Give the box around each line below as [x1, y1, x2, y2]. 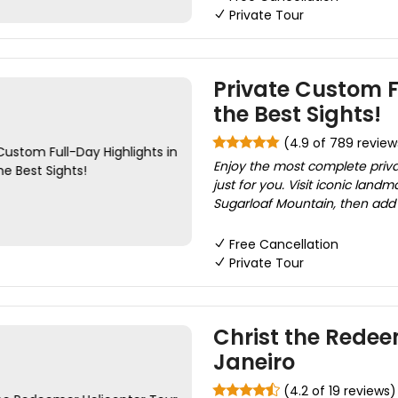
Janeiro [212, 347, 295, 377]
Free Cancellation [228, 235, 338, 253]
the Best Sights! [212, 99, 381, 129]
